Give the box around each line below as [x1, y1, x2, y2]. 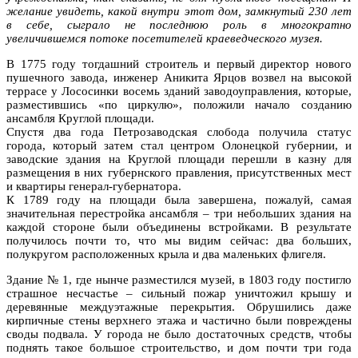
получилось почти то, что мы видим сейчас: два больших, [6, 233, 352, 247]
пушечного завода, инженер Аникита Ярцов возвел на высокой [6, 70, 352, 84]
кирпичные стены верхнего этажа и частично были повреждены [6, 313, 352, 327]
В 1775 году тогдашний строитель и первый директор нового [6, 57, 352, 70]
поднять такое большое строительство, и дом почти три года [6, 340, 352, 354]
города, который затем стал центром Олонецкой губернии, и [6, 138, 352, 152]
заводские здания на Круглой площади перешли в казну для [6, 152, 352, 165]
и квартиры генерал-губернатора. [6, 179, 181, 193]
